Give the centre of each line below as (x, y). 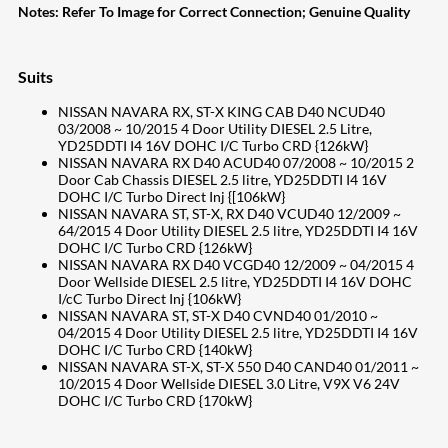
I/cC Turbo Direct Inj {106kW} (149, 298)
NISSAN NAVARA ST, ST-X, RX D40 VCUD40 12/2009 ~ (229, 213)
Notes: (38, 12)
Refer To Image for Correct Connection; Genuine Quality (236, 12)
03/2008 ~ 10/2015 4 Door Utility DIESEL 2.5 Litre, (215, 128)
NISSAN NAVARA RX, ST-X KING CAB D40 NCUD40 (221, 111)
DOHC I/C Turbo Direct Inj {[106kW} (171, 196)
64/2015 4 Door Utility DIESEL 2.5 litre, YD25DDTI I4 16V (238, 230)
